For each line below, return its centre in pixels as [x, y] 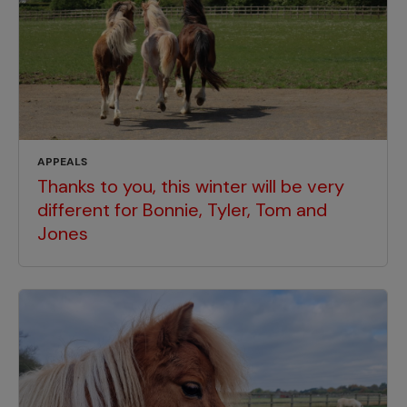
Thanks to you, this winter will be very [191, 187]
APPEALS [62, 162]
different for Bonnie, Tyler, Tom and [182, 210]
